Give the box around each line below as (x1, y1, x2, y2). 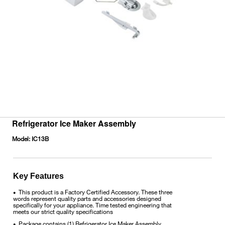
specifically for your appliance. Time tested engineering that (13, 200, 172, 209)
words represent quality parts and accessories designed (13, 194, 161, 202)
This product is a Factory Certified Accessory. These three (19, 187, 172, 196)
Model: (12, 134, 30, 143)
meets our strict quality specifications (13, 207, 113, 215)
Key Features (13, 171, 64, 180)
